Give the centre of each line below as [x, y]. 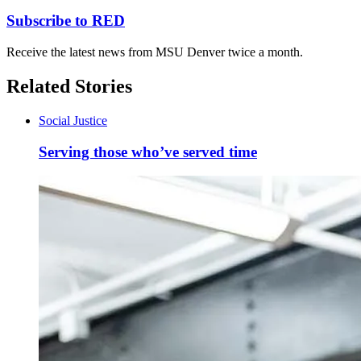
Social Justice [73, 120]
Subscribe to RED [66, 21]
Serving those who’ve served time [148, 151]
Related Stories [69, 86]
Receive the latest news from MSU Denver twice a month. [155, 52]
